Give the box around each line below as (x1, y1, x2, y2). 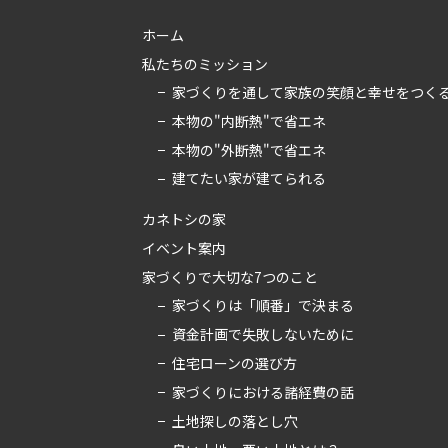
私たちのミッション (142, 53, 268, 74)
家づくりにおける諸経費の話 (172, 381, 354, 402)
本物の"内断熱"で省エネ (172, 110, 326, 131)
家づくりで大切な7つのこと (142, 267, 318, 288)
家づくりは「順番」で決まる (172, 295, 354, 316)
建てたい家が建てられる (172, 168, 326, 189)
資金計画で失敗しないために (172, 324, 354, 345)
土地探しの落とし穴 (172, 410, 298, 431)
